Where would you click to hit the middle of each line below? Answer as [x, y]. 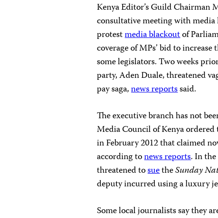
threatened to [122, 171]
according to [121, 157]
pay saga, [114, 89]
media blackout [153, 35]
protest [111, 35]
